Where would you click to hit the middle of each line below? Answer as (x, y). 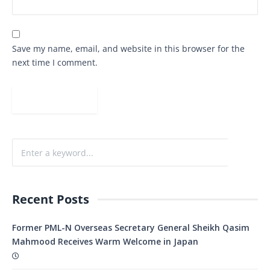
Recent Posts (51, 199)
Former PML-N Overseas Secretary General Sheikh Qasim (131, 228)
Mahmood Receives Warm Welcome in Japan (105, 242)
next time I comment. (55, 63)
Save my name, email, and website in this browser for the (128, 49)
